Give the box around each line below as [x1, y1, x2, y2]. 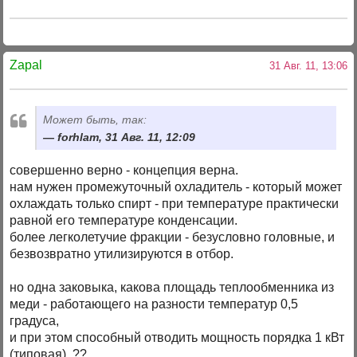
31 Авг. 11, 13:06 [262, 60, 347, 73]
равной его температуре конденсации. [10, 213, 238, 227]
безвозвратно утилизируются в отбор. [10, 246, 234, 261]
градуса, [10, 313, 60, 328]
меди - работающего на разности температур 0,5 [10, 296, 299, 311]
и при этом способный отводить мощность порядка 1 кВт [10, 330, 345, 344]
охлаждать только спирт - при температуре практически [10, 196, 339, 210]
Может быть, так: [43, 112, 147, 126]
